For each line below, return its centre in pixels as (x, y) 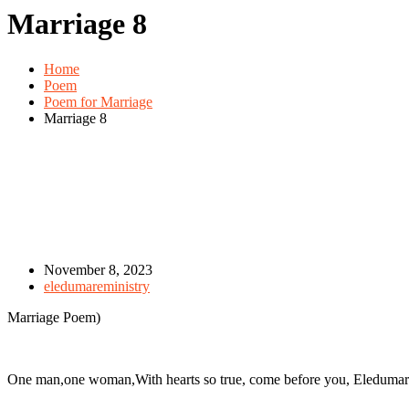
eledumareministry (97, 286)
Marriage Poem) (54, 317)
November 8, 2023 (98, 269)
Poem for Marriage (98, 101)
